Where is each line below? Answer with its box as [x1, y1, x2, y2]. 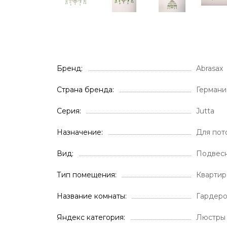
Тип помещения [57, 170, 115, 179]
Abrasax [196, 64, 223, 73]
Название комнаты [57, 192, 125, 201]
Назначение [57, 128, 101, 137]
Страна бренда [57, 85, 112, 94]
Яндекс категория [57, 213, 124, 222]
